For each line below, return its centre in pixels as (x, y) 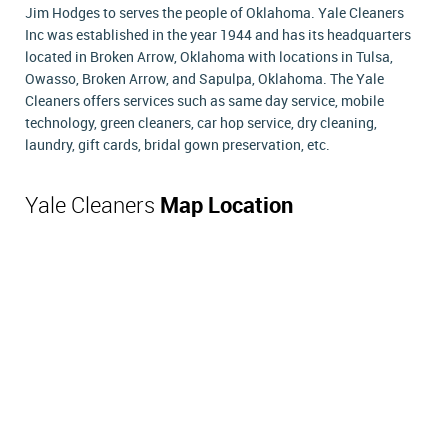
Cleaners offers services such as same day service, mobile (204, 102)
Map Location (226, 207)
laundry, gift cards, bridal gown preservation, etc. (177, 146)
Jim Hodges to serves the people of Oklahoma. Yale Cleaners (214, 14)
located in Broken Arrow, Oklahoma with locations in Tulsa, (209, 58)
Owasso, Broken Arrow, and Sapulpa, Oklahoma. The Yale (204, 80)
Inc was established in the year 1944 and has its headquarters (218, 36)
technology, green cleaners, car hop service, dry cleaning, (201, 124)
